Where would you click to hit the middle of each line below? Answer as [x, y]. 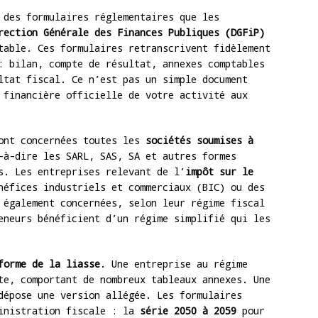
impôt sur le [219, 172]
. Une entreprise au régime [174, 264]
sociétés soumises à [199, 141]
